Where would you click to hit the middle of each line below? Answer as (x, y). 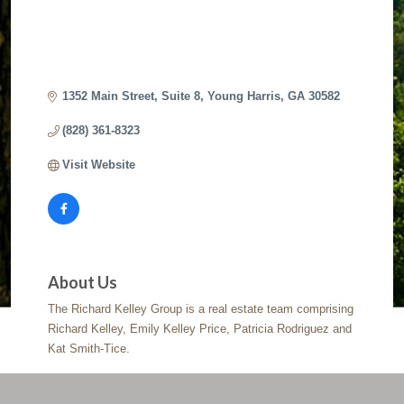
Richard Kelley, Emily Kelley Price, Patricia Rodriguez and (200, 329)
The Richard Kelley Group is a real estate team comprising (201, 309)
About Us (83, 283)
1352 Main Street (109, 96)
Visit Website (99, 165)
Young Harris (244, 96)
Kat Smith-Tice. (89, 349)
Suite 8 (181, 96)
